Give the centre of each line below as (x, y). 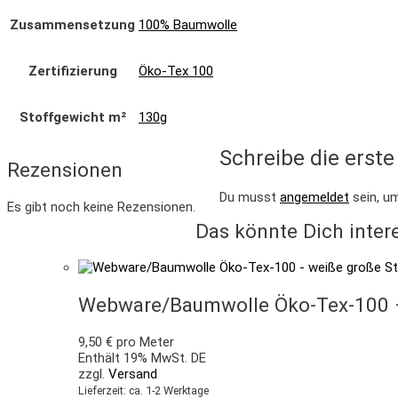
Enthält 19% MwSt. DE (142, 358)
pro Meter (143, 342)
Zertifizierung (72, 71)
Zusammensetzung (72, 24)
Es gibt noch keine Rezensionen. (101, 207)
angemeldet (314, 197)
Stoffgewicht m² (72, 117)
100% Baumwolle (188, 24)
